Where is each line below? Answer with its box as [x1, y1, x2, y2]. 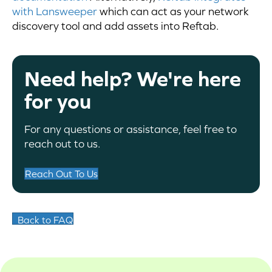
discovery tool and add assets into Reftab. [12, 19, 219, 32]
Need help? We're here [24, 66, 241, 90]
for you [24, 89, 91, 113]
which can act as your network [97, 4, 249, 18]
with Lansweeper [12, 4, 97, 18]
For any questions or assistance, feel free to [24, 122, 237, 135]
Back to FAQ [18, 214, 73, 225]
